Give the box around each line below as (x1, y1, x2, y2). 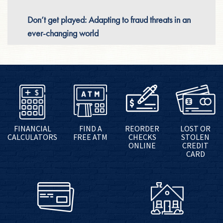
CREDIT (182, 140, 209, 150)
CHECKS (128, 131, 156, 142)
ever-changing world (27, 27, 99, 39)
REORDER (125, 123, 160, 133)
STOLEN (181, 131, 210, 142)
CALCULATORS (7, 131, 57, 142)
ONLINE (128, 140, 156, 150)
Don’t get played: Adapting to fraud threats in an (27, 13, 191, 25)
